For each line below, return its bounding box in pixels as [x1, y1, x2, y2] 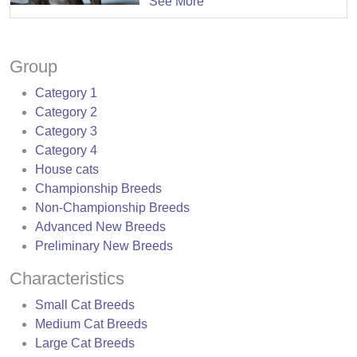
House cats [35, 162, 99, 176]
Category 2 [35, 104, 97, 119]
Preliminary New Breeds [35, 238, 173, 253]
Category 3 [35, 124, 97, 138]
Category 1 [35, 85, 97, 100]
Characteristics [10, 268, 124, 288]
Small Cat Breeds [35, 297, 135, 312]
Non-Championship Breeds [35, 200, 190, 214]
